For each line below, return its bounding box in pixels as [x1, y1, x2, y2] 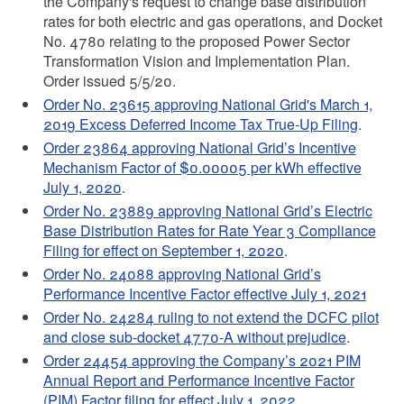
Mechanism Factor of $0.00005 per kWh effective [42, 157, 362, 178]
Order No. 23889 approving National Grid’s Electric [42, 200, 372, 221]
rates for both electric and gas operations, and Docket [42, 11, 382, 32]
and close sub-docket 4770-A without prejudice [42, 326, 346, 347]
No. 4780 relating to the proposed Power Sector [42, 31, 350, 51]
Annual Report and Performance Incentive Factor [42, 370, 354, 390]
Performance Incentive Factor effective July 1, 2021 [42, 283, 366, 304]
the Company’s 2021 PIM [198, 350, 361, 371]
